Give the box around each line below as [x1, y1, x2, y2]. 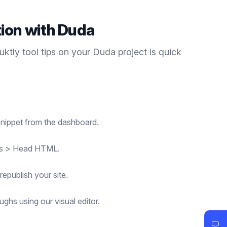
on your [56, 47, 93, 57]
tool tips [22, 47, 56, 57]
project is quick [116, 47, 181, 57]
